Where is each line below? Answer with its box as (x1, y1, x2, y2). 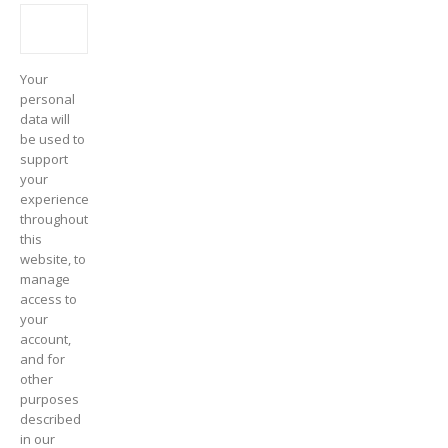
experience (20, 190, 89, 209)
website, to (20, 250, 86, 269)
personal (20, 90, 75, 109)
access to (20, 290, 77, 309)
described (20, 410, 81, 429)
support (20, 150, 68, 169)
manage (20, 270, 70, 289)
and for (20, 350, 65, 369)
